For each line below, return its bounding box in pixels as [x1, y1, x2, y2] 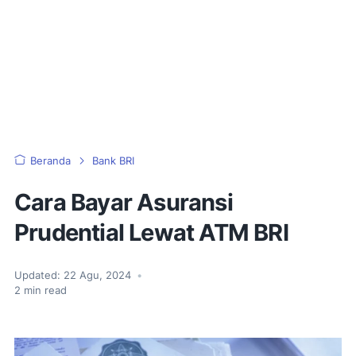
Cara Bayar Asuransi [14, 188, 233, 216]
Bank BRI [92, 155, 134, 167]
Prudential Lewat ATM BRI [14, 219, 288, 246]
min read [21, 284, 67, 296]
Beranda [30, 155, 71, 167]
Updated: [14, 269, 60, 281]
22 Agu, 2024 [64, 269, 134, 281]
